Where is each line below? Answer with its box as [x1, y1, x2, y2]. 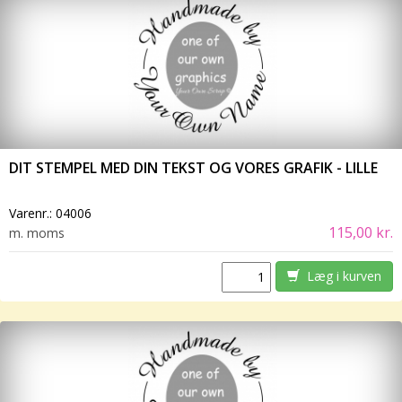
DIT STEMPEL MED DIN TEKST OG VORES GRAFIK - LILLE [9, 158, 378, 179]
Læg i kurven [299, 267, 381, 285]
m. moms [9, 224, 65, 242]
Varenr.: [9, 205, 56, 223]
